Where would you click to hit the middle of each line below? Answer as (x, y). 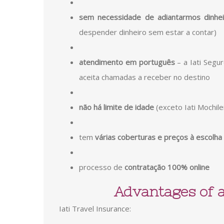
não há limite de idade (116, 107)
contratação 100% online (167, 167)
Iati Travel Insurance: (95, 208)
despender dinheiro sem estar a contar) (148, 32)
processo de (102, 167)
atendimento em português (127, 62)
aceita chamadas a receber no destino (144, 77)
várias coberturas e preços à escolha (158, 137)
